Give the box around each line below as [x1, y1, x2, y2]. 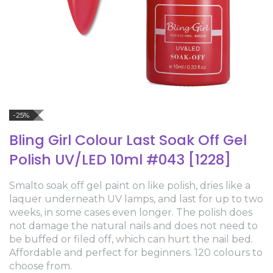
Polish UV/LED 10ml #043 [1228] [9, 149, 231, 169]
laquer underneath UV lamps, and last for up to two [9, 193, 263, 205]
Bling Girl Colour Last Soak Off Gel [9, 130, 247, 150]
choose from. [9, 260, 72, 272]
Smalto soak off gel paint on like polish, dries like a [9, 180, 250, 191]
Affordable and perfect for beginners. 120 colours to [9, 247, 263, 258]
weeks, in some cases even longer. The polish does [9, 207, 252, 218]
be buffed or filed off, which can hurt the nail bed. [9, 233, 253, 245]
